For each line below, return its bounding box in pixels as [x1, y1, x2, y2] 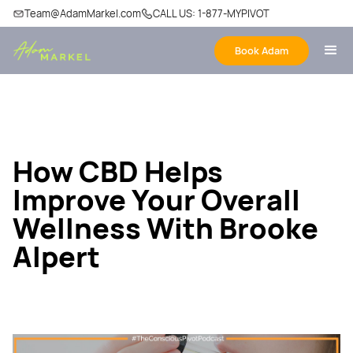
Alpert [13, 237, 100, 276]
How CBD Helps [13, 152, 223, 191]
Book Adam [235, 43, 288, 58]
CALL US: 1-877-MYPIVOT [153, 6, 269, 20]
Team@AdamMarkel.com [24, 6, 141, 20]
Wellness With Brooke [13, 209, 318, 247]
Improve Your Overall [13, 180, 300, 219]
